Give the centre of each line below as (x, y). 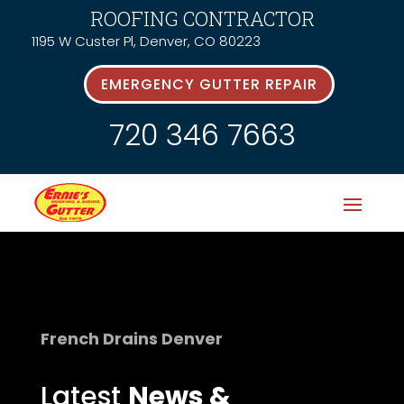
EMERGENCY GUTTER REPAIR (209, 84)
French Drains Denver (131, 338)
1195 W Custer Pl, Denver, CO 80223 (146, 41)
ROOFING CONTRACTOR (202, 18)
